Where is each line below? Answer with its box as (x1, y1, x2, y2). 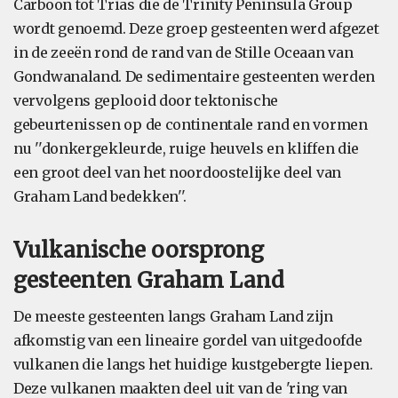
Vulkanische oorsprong (13, 236, 264, 264)
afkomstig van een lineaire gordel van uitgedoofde (13, 331, 362, 349)
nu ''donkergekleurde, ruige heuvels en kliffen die (13, 139, 360, 157)
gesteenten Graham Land (13, 267, 284, 294)
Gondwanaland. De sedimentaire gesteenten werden (13, 68, 375, 85)
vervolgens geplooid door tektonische (13, 92, 279, 109)
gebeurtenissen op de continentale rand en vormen (13, 115, 368, 133)
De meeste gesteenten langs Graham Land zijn (13, 307, 334, 325)
